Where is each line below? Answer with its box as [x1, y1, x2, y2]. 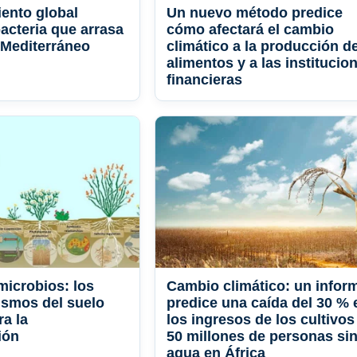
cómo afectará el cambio [167, 22, 334, 38]
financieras [167, 72, 242, 88]
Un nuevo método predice [167, 5, 343, 22]
